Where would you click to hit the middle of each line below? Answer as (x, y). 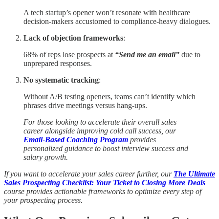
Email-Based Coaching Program (76, 140)
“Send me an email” (147, 55)
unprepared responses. (58, 64)
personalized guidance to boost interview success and (106, 149)
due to (190, 55)
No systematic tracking (61, 80)
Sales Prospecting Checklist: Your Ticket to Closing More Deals (105, 183)
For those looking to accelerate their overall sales (100, 122)
